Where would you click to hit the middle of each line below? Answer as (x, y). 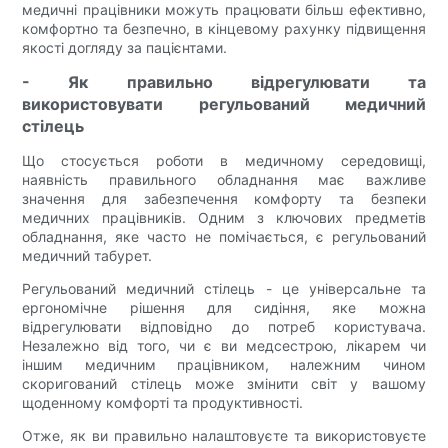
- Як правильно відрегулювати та (224, 82)
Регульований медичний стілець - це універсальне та (224, 289)
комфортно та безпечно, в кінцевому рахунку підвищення (224, 29)
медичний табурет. (87, 256)
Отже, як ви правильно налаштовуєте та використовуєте (224, 436)
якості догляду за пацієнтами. (125, 48)
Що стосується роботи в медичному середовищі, (224, 161)
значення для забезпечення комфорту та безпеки (224, 199)
